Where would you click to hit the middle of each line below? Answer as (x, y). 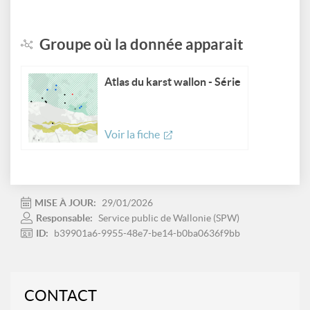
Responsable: (65, 218)
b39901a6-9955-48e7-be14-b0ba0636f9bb (147, 233)
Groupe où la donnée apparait (142, 44)
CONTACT (61, 295)
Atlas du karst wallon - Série (173, 82)
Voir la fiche (134, 134)
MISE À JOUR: (66, 203)
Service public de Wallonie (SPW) (169, 218)
